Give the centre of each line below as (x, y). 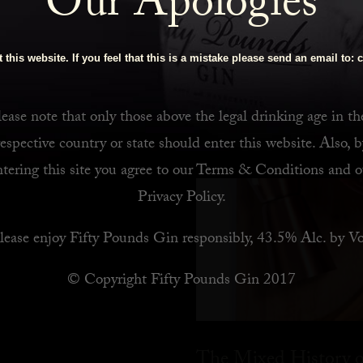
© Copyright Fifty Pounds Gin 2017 (181, 281)
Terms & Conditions (260, 171)
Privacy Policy (179, 198)
